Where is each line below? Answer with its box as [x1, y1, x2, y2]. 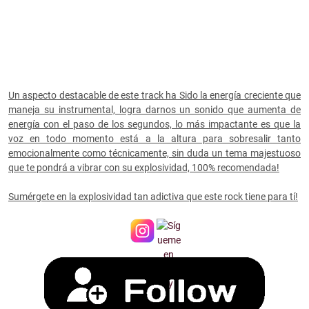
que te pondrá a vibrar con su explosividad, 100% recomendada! [8, 162, 279, 174]
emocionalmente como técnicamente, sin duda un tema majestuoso [8, 148, 301, 159]
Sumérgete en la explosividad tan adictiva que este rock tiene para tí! [8, 191, 298, 203]
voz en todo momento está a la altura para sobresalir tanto [8, 133, 301, 145]
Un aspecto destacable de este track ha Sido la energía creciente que [8, 90, 301, 101]
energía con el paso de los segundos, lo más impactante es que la [8, 119, 301, 130]
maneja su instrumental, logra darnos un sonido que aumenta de [8, 104, 301, 116]
